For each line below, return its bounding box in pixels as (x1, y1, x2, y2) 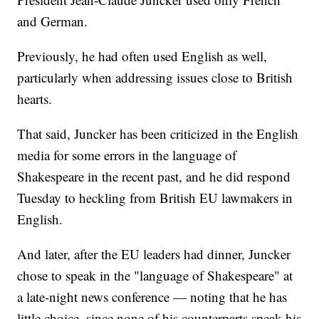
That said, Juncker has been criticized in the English (17, 125, 299, 143)
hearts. (17, 90, 53, 108)
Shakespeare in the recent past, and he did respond (17, 167, 291, 186)
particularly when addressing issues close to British (17, 68, 293, 87)
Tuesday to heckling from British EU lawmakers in (17, 189, 293, 207)
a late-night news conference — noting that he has (17, 288, 288, 306)
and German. (17, 12, 88, 31)
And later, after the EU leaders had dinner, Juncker (17, 245, 291, 263)
